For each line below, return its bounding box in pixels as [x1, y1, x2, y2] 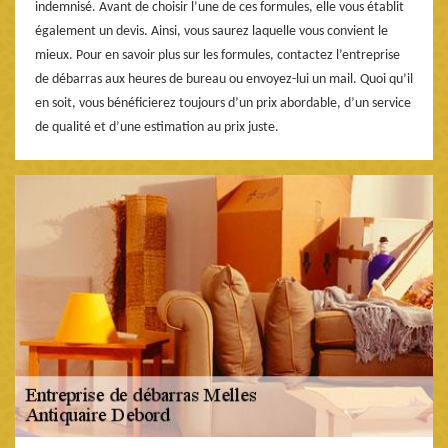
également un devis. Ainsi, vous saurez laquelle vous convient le [35, 23, 388, 39]
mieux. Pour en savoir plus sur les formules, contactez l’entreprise [35, 47, 400, 63]
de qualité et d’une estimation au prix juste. [35, 119, 279, 135]
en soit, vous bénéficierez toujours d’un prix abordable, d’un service [35, 95, 411, 111]
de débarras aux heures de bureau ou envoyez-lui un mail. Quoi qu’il [35, 71, 413, 87]
